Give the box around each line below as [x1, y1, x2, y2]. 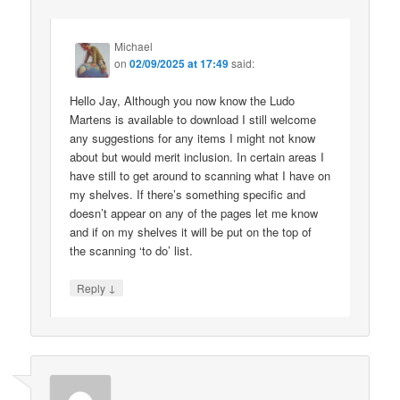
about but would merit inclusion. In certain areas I [70, 148, 325, 166]
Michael [114, 38, 154, 54]
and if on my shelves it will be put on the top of [70, 223, 312, 241]
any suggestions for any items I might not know [70, 129, 316, 147]
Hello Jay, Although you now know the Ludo [70, 92, 296, 110]
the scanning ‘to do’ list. [70, 242, 194, 260]
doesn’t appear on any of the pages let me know [70, 204, 319, 222]
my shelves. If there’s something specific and [70, 186, 306, 204]
